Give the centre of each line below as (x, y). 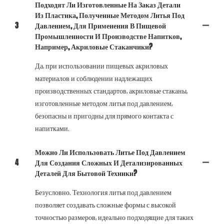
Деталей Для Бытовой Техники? (86, 173)
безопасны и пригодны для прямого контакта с (104, 115)
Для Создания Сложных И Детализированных (109, 162)
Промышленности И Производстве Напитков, (108, 36)
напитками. (52, 128)
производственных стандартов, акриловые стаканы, (111, 90)
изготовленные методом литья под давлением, (104, 103)
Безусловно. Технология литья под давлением (103, 192)
